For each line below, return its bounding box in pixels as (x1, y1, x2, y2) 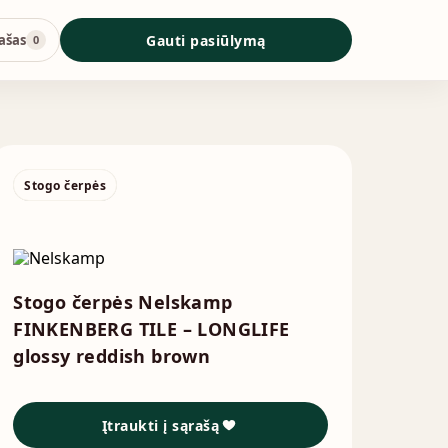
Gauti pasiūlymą (146, 30, 266, 50)
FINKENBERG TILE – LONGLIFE (13, 317, 290, 341)
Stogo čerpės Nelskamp (13, 290, 233, 314)
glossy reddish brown (13, 344, 211, 368)
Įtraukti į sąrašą (101, 415, 220, 435)
